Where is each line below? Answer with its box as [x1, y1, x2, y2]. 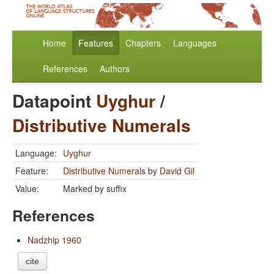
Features [78, 37, 113, 50]
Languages [173, 37, 217, 50]
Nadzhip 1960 [28, 234, 81, 246]
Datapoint [12, 88, 96, 114]
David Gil [160, 165, 194, 177]
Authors [100, 62, 130, 75]
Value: [15, 182, 39, 195]
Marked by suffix [63, 182, 127, 195]
